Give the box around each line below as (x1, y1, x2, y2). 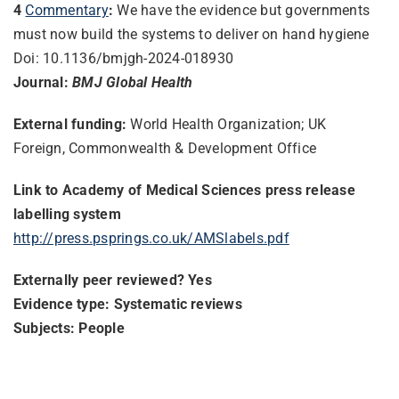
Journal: (12, 73, 73, 91)
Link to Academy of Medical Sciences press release (12, 181, 355, 199)
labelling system (12, 205, 121, 223)
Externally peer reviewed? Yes (12, 271, 212, 289)
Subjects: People (12, 319, 125, 337)
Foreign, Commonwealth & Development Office (12, 139, 317, 157)
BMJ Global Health (72, 73, 193, 91)
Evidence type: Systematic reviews (12, 295, 242, 313)
